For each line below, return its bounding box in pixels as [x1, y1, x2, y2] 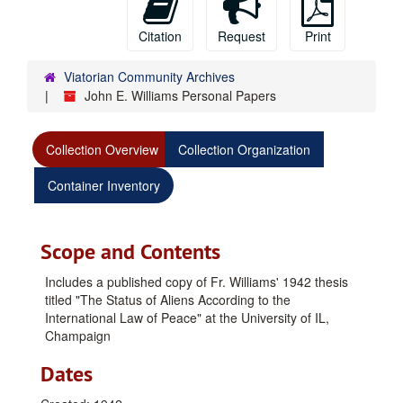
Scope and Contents [40, 237, 220, 265]
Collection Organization [178, 140, 310, 158]
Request [218, 27, 265, 45]
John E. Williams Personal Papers [85, 86, 276, 104]
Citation [139, 27, 182, 45]
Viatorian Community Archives [64, 67, 235, 85]
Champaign [45, 327, 111, 345]
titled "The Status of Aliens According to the [45, 291, 291, 309]
